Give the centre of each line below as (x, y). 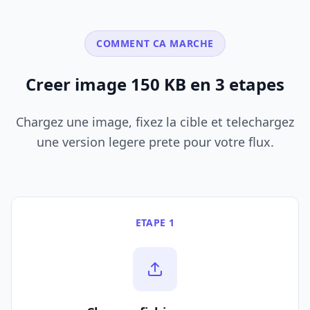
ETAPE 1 (155, 223)
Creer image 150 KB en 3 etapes (155, 84)
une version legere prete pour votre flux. (155, 142)
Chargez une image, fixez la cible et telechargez (155, 122)
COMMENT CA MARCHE (155, 44)
